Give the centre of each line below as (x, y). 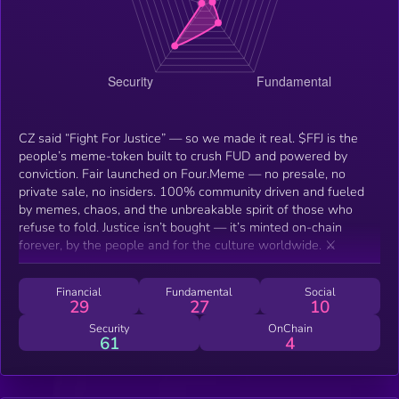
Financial (79, 292)
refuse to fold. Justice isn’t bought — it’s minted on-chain (180, 227)
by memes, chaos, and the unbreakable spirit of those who (186, 209)
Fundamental (199, 292)
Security (109, 328)
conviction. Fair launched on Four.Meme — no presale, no (182, 173)
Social (320, 292)
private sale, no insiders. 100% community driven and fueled (191, 191)
